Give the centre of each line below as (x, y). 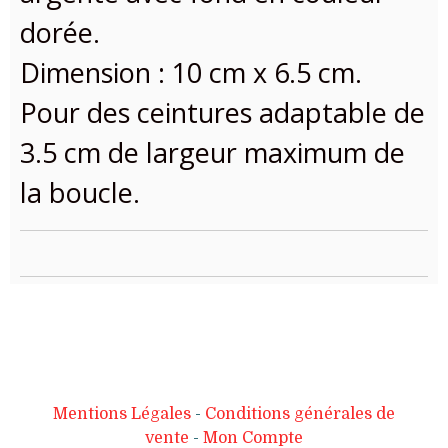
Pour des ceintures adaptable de (222, 112)
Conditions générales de (300, 413)
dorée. (60, 32)
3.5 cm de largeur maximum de (212, 152)
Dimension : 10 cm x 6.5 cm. (191, 72)
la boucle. (80, 192)
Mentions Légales (122, 413)
